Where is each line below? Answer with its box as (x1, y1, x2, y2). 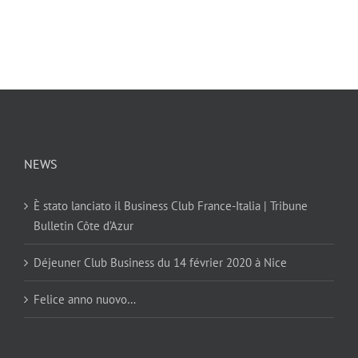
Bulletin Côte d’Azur (34, 218, 133, 233)
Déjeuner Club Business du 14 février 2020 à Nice (34, 255, 287, 270)
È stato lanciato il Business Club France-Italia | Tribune (34, 198, 308, 213)
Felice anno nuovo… (34, 292, 136, 307)
